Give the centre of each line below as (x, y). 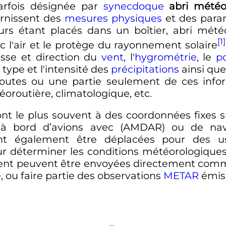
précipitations (145, 69)
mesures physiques (113, 18)
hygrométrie (165, 57)
